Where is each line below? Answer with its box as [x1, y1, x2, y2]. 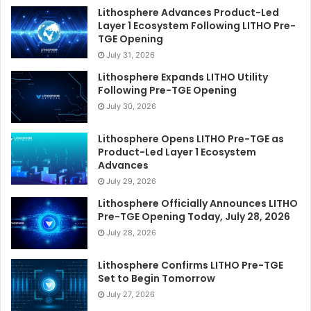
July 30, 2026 [106, 101, 156, 112]
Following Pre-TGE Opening [98, 83, 237, 98]
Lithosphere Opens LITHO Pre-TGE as [98, 132, 284, 146]
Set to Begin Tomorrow [98, 271, 215, 286]
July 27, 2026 [106, 289, 155, 300]
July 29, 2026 [106, 176, 156, 187]
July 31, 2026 [106, 50, 155, 60]
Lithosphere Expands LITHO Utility [98, 70, 268, 85]
